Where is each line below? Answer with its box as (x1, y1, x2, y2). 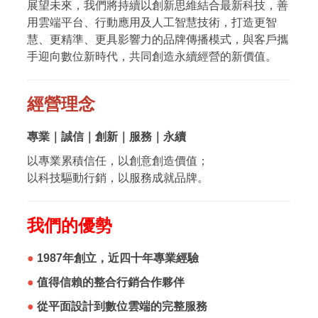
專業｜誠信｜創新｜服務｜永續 (27, 130, 186, 143)
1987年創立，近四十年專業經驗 (34, 251, 199, 264)
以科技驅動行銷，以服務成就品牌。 (27, 171, 209, 184)
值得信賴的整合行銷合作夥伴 (34, 275, 185, 288)
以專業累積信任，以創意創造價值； (27, 154, 209, 167)
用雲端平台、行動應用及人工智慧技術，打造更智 (27, 16, 277, 28)
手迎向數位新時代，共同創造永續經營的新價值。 (27, 50, 277, 62)
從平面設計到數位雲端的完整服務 (34, 300, 207, 312)
